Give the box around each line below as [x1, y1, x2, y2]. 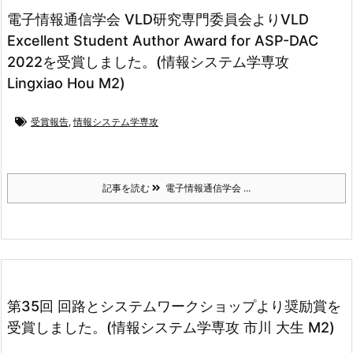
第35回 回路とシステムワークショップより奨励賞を [7, 297, 341, 314]
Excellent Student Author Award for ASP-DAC [7, 32, 318, 49]
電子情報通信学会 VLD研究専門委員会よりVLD [7, 10, 309, 28]
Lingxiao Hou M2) [7, 74, 125, 91]
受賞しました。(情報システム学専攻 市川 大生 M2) [7, 318, 335, 336]
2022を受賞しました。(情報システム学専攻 [7, 53, 289, 70]
